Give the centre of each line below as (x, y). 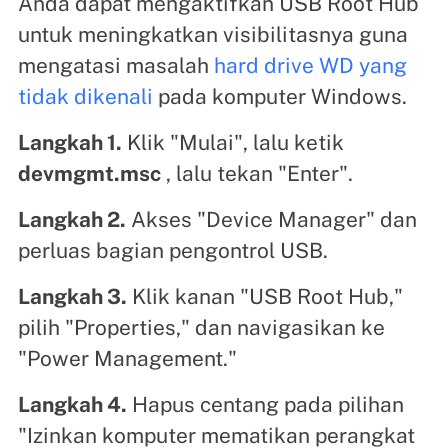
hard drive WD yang (310, 66)
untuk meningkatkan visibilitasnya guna (212, 35)
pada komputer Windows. (279, 97)
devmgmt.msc (89, 174)
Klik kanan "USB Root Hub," (264, 297)
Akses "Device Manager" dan (271, 220)
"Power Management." (127, 359)
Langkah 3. (72, 297)
